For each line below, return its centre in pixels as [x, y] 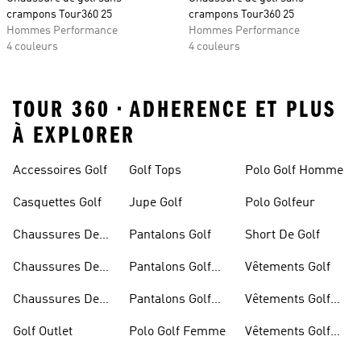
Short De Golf [282, 235]
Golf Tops [155, 171]
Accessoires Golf [60, 171]
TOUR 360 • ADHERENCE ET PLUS [174, 110]
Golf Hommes [51, 319]
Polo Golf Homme [294, 171]
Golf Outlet [43, 332]
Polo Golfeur [280, 203]
